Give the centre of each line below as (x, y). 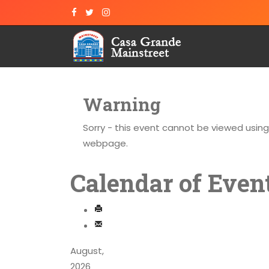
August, (87, 251)
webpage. (105, 143)
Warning (122, 104)
